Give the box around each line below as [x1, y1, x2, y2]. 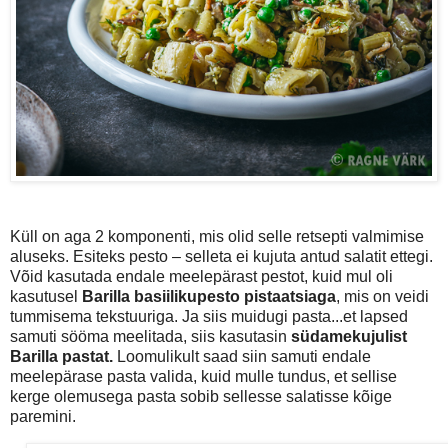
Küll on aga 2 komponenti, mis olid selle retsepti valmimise [10, 227, 424, 245]
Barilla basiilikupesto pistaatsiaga [82, 287, 336, 305]
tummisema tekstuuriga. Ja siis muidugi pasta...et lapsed [10, 307, 408, 325]
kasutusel [10, 287, 82, 305]
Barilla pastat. [10, 347, 113, 365]
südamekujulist [291, 327, 407, 345]
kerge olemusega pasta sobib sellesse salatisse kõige [10, 387, 392, 405]
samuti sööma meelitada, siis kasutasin [10, 327, 291, 345]
